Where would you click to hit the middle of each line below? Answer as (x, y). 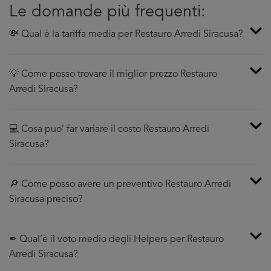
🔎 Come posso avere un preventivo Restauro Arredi (120, 184)
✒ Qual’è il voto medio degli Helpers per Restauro (116, 240)
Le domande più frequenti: (107, 12)
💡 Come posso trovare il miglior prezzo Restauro (113, 74)
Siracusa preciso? (46, 200)
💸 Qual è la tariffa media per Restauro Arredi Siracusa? (126, 34)
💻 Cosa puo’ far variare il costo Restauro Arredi (109, 129)
